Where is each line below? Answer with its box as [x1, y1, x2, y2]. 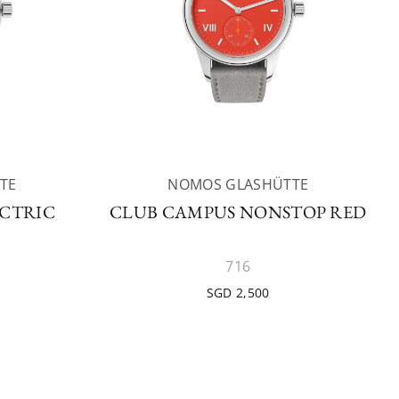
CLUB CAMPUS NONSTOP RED [110, 200, 367, 224]
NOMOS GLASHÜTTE [167, 175, 309, 194]
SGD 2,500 [206, 284, 270, 301]
